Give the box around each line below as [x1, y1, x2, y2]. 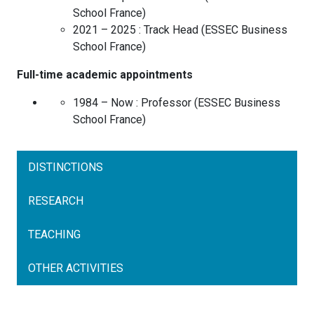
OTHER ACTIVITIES [28, 261, 123, 275]
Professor [141, 96, 191, 110]
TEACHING [28, 228, 81, 242]
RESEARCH [28, 194, 83, 208]
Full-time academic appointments [17, 68, 193, 82]
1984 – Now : [73, 96, 138, 110]
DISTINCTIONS [28, 161, 103, 175]
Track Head [144, 23, 198, 37]
